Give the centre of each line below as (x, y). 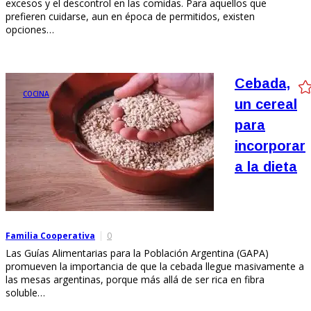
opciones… (30, 29)
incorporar (270, 145)
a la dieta (266, 166)
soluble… (25, 292)
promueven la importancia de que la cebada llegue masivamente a (155, 266)
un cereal (266, 104)
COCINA (36, 93)
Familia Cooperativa (50, 235)
